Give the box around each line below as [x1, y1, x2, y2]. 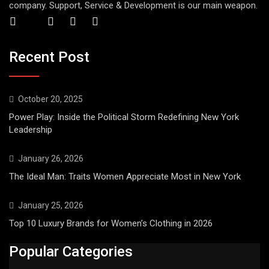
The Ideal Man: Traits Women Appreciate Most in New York [9, 171, 241, 182]
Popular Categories [9, 243, 133, 260]
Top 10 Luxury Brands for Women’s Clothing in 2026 [9, 217, 213, 229]
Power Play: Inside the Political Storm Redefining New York [9, 111, 239, 122]
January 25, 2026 [18, 200, 83, 210]
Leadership [9, 124, 52, 135]
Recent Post [9, 48, 89, 65]
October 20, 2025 [18, 94, 83, 104]
